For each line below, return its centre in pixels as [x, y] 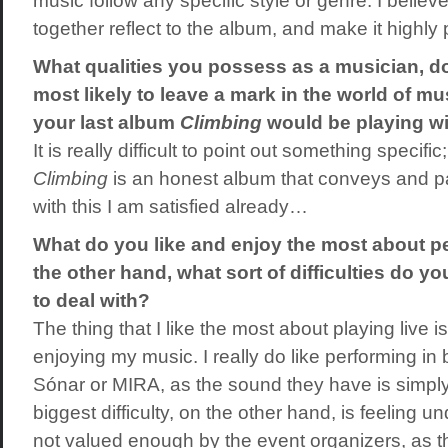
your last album [106, 122]
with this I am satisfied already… [170, 206]
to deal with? [91, 300]
